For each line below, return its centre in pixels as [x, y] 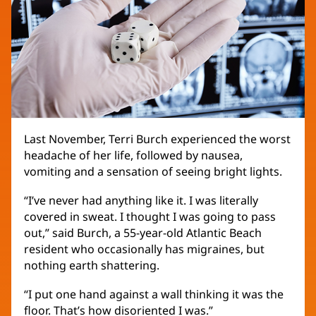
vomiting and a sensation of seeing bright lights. [153, 172]
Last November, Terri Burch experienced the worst [157, 139]
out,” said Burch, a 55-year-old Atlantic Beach [143, 233]
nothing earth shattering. [92, 266]
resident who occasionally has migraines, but [144, 249]
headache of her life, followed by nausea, [133, 156]
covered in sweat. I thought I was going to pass [150, 217]
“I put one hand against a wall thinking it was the [154, 294]
